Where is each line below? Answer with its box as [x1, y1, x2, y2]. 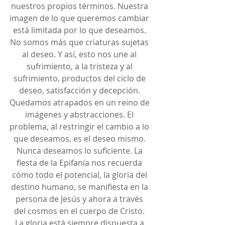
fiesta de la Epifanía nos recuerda [17, 157, 144, 169]
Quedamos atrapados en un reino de [9, 97, 152, 108]
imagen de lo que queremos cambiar [10, 13, 151, 24]
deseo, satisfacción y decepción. [19, 85, 142, 96]
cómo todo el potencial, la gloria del [12, 169, 149, 181]
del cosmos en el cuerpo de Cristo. [14, 205, 147, 217]
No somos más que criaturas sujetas [10, 37, 151, 48]
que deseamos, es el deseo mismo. [13, 133, 148, 145]
